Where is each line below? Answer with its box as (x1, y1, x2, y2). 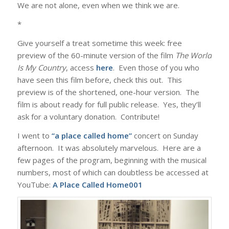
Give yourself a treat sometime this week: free (17, 37, 182, 48)
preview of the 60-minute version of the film (17, 50, 175, 60)
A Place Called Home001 (52, 179, 143, 190)
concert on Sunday (131, 130, 198, 141)
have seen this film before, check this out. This (17, 74, 182, 85)
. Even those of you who (112, 62, 199, 73)
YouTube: (17, 179, 51, 190)
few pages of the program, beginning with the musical (17, 154, 207, 165)
